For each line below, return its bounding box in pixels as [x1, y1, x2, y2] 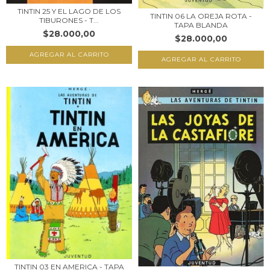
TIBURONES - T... [39, 16, 99, 25]
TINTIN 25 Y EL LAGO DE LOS [17, 7, 121, 16]
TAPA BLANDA [174, 20, 228, 30]
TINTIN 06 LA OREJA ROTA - [150, 11, 252, 20]
